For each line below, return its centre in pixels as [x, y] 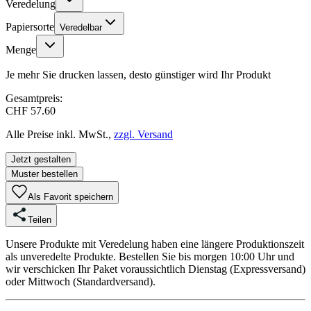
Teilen [40, 219]
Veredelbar [81, 27]
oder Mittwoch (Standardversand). [81, 281]
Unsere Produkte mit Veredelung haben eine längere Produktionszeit [155, 244]
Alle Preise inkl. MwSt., [58, 134]
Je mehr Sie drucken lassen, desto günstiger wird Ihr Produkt [138, 74]
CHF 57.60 [31, 110]
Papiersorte [30, 26]
